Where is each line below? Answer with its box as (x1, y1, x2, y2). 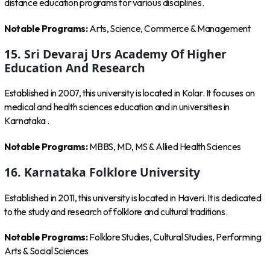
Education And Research (4, 60, 146, 77)
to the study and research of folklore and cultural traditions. (4, 206, 228, 218)
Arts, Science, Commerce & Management (89, 22, 251, 34)
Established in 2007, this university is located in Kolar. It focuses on (4, 87, 255, 99)
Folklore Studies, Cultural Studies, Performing (89, 231, 262, 243)
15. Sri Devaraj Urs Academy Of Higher (4, 46, 227, 63)
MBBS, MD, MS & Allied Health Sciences (89, 140, 241, 152)
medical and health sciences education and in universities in (4, 101, 230, 113)
